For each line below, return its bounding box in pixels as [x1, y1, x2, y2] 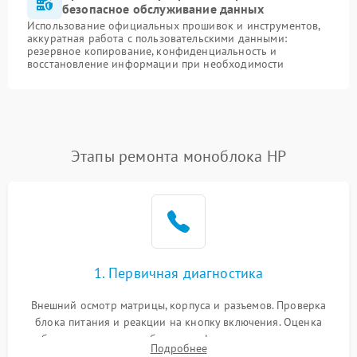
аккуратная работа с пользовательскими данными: [27, 31, 287, 45]
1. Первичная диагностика [93, 264, 264, 282]
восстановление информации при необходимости [27, 57, 284, 71]
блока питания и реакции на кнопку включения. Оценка [35, 315, 322, 329]
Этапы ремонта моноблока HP [70, 146, 287, 167]
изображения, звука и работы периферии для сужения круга [23, 331, 334, 346]
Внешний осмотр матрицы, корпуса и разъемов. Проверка [30, 298, 327, 312]
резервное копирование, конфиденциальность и [27, 44, 277, 58]
